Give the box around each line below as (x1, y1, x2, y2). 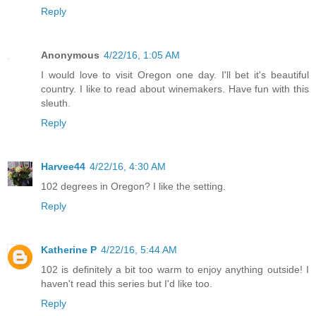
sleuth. (41, 97, 71, 109)
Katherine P (41, 243, 97, 255)
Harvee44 (41, 160, 85, 172)
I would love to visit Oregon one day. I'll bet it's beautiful (41, 68, 309, 80)
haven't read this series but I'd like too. (41, 277, 212, 289)
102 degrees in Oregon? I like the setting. (41, 180, 226, 192)
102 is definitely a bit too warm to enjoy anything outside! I (41, 263, 309, 275)
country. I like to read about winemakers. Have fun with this (41, 83, 309, 95)
